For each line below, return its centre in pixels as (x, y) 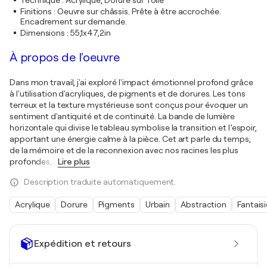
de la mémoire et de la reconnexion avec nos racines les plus (124, 150)
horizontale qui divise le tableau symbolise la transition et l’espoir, (133, 128)
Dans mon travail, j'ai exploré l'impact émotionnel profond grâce (131, 82)
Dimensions (43, 33)
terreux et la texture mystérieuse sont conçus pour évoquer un (129, 105)
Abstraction (204, 204)
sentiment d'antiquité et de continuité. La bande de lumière (122, 116)
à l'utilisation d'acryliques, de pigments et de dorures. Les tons (128, 94)
